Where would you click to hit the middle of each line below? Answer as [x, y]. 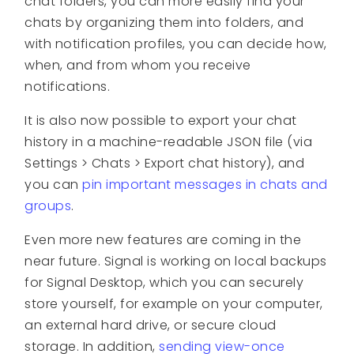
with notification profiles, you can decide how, [176, 43]
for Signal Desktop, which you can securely [164, 282]
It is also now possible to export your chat [161, 120]
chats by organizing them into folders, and [164, 22]
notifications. [68, 86]
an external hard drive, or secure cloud [151, 325]
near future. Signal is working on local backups [176, 261]
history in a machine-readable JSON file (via [169, 141]
